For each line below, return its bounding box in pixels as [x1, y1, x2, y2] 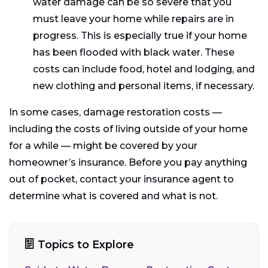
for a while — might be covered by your [9, 139, 197, 151]
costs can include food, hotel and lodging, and [33, 63, 255, 75]
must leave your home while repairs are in [33, 13, 234, 25]
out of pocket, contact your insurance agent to [9, 173, 234, 185]
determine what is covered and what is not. [9, 190, 218, 202]
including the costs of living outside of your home [9, 123, 248, 135]
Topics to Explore [35, 237, 134, 251]
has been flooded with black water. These [33, 46, 234, 58]
